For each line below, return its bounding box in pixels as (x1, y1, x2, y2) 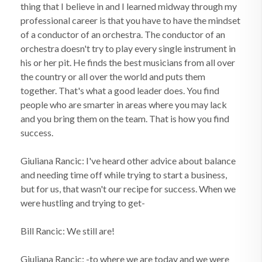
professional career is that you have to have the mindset (20, 15, 240, 26)
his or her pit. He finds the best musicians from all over (20, 57, 235, 68)
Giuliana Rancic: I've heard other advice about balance (20, 155, 236, 166)
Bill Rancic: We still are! (20, 225, 115, 236)
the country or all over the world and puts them (20, 71, 205, 82)
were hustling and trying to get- (20, 197, 145, 208)
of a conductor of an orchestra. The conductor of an (20, 29, 225, 40)
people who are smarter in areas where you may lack (20, 99, 227, 110)
